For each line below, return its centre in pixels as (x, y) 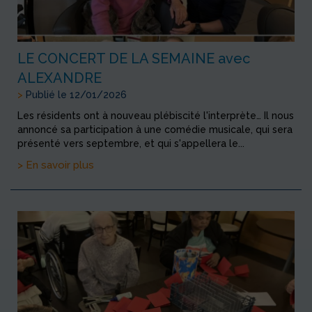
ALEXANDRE (60, 78)
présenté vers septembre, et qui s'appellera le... (131, 143)
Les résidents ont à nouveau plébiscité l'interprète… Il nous (156, 115)
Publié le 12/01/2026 (75, 94)
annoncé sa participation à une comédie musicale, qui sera (155, 129)
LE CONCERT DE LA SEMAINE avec (134, 58)
